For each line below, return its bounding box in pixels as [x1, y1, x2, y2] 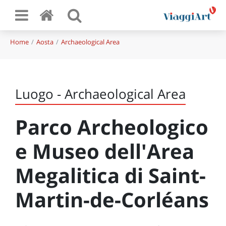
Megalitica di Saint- [15, 161, 206, 189]
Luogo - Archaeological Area [15, 85, 186, 103]
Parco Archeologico [15, 113, 208, 141]
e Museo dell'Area [15, 137, 194, 165]
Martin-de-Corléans [15, 186, 209, 213]
